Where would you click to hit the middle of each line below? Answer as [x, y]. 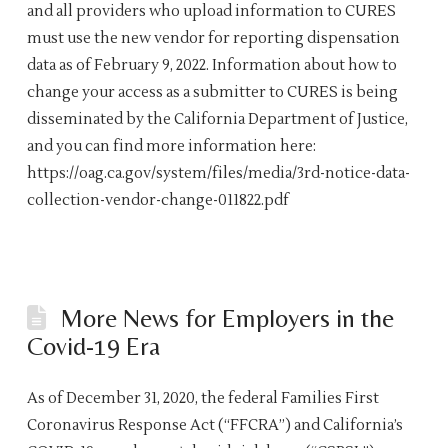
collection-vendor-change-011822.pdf [157, 200]
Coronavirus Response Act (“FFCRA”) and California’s [214, 425]
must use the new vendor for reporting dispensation [213, 38]
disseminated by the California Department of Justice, [217, 119]
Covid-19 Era [93, 345]
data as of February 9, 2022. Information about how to [211, 65]
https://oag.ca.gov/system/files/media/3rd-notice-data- [218, 173]
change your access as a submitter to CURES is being [212, 92]
